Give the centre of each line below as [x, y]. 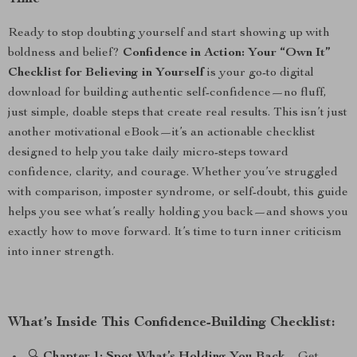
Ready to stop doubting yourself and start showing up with [169, 33]
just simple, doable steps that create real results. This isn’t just [178, 113]
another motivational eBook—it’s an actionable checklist [162, 133]
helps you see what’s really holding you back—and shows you [178, 213]
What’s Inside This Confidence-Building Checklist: [172, 323]
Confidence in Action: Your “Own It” [227, 53]
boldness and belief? [65, 53]
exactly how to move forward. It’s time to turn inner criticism [175, 233]
